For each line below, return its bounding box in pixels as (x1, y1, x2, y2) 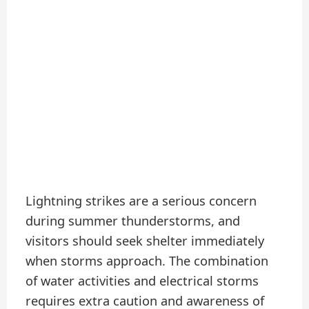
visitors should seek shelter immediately (26, 232, 265, 250)
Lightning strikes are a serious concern (26, 192, 257, 210)
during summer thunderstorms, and (26, 212, 241, 230)
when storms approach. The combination (26, 252, 269, 270)
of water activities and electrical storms (26, 272, 259, 290)
